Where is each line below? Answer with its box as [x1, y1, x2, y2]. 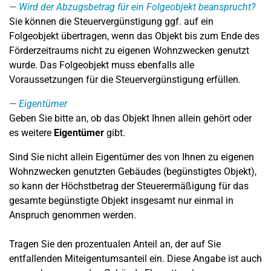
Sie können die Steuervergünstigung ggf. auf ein [9, 16, 214, 27]
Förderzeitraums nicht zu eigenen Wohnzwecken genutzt [9, 45, 249, 56]
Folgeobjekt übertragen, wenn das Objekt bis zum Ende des [9, 30, 260, 42]
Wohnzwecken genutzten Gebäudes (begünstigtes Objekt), [9, 166, 256, 177]
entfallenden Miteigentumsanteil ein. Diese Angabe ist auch [9, 253, 262, 264]
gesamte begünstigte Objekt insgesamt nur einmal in [9, 195, 233, 206]
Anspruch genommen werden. [9, 209, 136, 221]
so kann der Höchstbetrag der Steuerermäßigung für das [9, 180, 249, 192]
